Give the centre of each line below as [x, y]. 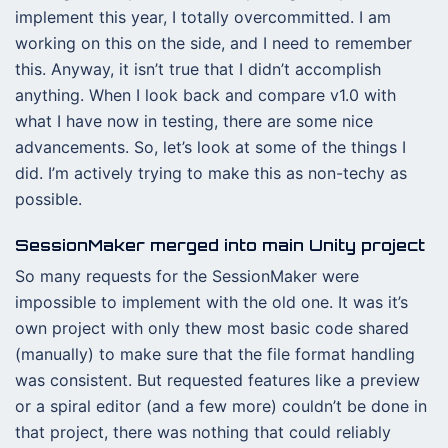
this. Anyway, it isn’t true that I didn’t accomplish [198, 69]
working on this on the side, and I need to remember [213, 43]
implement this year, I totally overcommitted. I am [203, 17]
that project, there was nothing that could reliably [203, 432]
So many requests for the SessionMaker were [187, 276]
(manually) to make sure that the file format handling [215, 354]
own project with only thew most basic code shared [212, 328]
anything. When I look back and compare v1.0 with [205, 95]
